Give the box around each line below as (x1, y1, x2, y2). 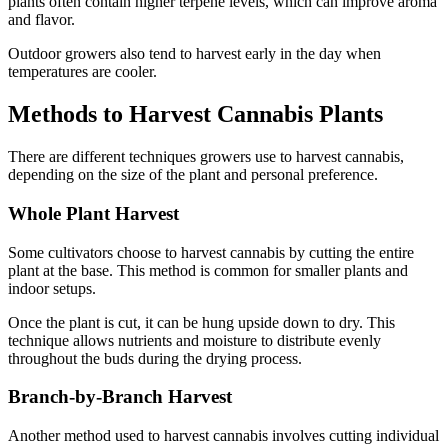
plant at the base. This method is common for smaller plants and (8, 261, 408, 279)
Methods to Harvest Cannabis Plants (8, 101, 383, 128)
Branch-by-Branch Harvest (8, 386, 232, 408)
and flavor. (8, 11, 75, 29)
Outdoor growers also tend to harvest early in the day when (8, 45, 381, 63)
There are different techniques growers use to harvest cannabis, (8, 148, 404, 166)
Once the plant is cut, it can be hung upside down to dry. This (8, 313, 395, 331)
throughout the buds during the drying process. (8, 349, 302, 367)
